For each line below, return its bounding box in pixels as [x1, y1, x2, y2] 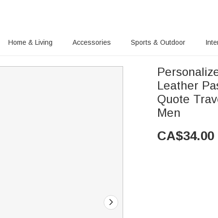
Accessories [73, 38, 111, 46]
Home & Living [8, 38, 53, 46]
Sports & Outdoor [131, 38, 185, 46]
